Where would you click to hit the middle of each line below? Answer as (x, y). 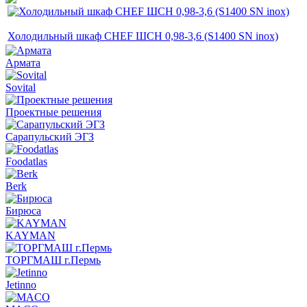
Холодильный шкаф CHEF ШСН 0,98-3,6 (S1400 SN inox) (143, 36)
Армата (23, 62)
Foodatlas (26, 161)
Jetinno (21, 284)
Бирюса (23, 210)
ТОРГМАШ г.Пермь (53, 260)
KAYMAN (30, 235)
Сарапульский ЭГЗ (50, 136)
